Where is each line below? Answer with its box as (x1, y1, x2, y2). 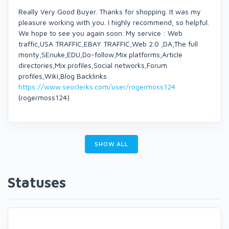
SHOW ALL (95, 140, 128, 148)
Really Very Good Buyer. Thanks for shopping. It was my (18, 7, 201, 16)
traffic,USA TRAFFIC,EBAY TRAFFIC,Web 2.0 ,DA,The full (18, 39, 198, 48)
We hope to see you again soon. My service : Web (18, 29, 182, 37)
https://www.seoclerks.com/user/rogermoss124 (18, 82, 175, 91)
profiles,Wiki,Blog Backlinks (18, 72, 107, 80)
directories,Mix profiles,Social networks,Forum (18, 61, 167, 70)
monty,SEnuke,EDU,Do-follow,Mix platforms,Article (18, 50, 182, 59)
